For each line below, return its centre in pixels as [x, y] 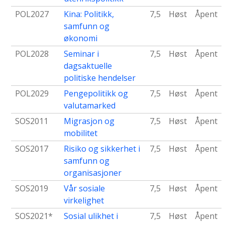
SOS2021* [34, 216]
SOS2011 [32, 121]
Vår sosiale [84, 189]
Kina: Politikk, [89, 14]
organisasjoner [93, 173]
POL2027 [32, 14]
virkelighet [84, 201]
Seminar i [81, 54]
